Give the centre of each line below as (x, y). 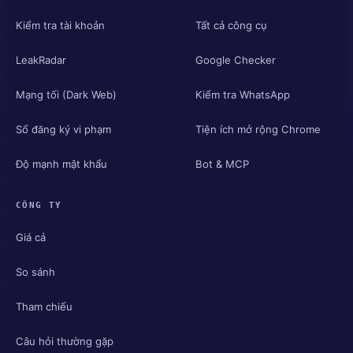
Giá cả (31, 237)
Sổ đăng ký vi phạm (63, 129)
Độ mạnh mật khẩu (61, 163)
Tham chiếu (44, 306)
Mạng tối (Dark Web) (66, 94)
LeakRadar (41, 59)
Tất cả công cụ (231, 25)
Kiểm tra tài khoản (60, 25)
